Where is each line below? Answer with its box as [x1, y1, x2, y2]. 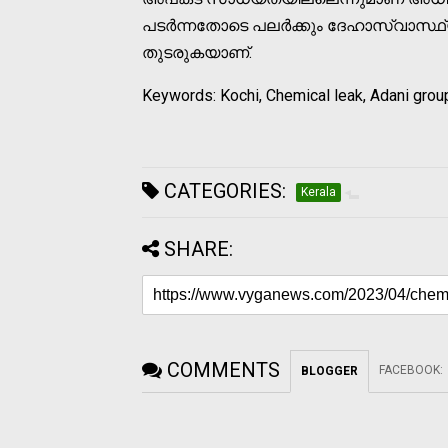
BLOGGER [301, 364, 358, 379]
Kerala [301, 185, 336, 200]
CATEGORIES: [159, 179, 286, 204]
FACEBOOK [379, 363, 440, 378]
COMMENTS [167, 358, 280, 383]
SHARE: [164, 237, 233, 262]
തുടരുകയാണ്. [142, 43, 252, 63]
